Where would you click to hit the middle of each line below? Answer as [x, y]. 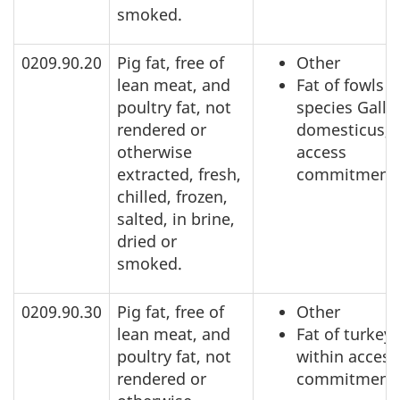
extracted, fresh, [179, 175]
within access [347, 357]
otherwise [154, 152]
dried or [147, 242]
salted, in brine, [176, 219]
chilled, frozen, [172, 197]
